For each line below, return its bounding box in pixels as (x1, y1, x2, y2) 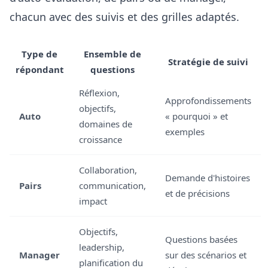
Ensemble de (84, 48, 141, 60)
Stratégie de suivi (168, 56, 248, 68)
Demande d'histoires (165, 172, 250, 184)
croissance (79, 133, 122, 145)
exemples (165, 126, 205, 138)
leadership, (79, 241, 124, 253)
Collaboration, (79, 164, 137, 176)
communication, (79, 179, 146, 191)
